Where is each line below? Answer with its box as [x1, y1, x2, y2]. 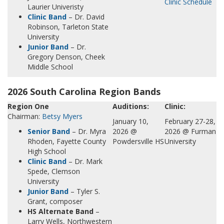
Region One [7, 101, 49, 111]
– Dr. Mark [66, 156, 102, 166]
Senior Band [27, 126, 70, 136]
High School [27, 146, 66, 156]
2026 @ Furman [164, 126, 216, 136]
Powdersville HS [112, 136, 164, 146]
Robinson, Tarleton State [27, 22, 108, 31]
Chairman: [7, 111, 42, 121]
